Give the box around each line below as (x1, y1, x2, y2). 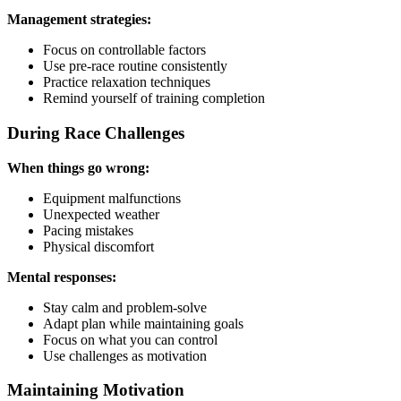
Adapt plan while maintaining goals (43, 315, 243, 331)
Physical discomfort (43, 238, 154, 254)
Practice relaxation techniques (43, 74, 210, 90)
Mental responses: (7, 269, 116, 285)
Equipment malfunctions (43, 190, 181, 206)
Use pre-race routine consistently (43, 58, 227, 74)
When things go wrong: (7, 159, 149, 175)
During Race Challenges (7, 124, 184, 143)
